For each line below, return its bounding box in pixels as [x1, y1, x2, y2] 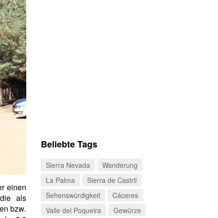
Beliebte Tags [40, 138, 97, 150]
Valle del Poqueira [45, 205, 101, 215]
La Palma [45, 175, 75, 185]
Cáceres [112, 190, 138, 200]
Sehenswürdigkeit [45, 190, 100, 200]
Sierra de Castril [87, 175, 137, 185]
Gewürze [113, 205, 141, 215]
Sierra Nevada [45, 160, 90, 170]
